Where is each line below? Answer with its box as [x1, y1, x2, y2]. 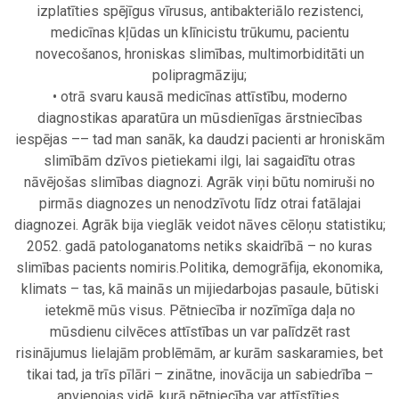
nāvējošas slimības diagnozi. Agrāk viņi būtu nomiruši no [24, 174, 375, 191]
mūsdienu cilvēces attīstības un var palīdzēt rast [49, 323, 350, 341]
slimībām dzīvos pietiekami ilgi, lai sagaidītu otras [44, 152, 355, 170]
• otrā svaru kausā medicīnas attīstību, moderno [52, 88, 347, 106]
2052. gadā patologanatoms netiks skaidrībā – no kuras [27, 238, 372, 256]
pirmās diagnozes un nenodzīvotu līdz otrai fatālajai [38, 195, 361, 213]
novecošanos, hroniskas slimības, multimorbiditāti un [35, 45, 364, 63]
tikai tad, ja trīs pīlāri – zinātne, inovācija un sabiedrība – [26, 366, 373, 384]
